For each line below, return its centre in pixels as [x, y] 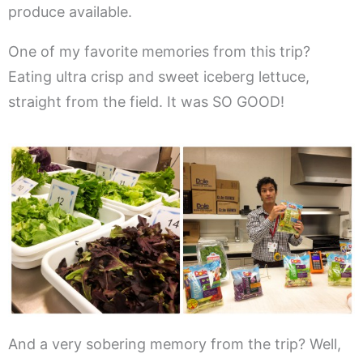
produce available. [70, 12]
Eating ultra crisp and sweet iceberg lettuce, [159, 77]
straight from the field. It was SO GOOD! [146, 102]
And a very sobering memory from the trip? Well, [175, 344]
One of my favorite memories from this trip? [159, 52]
